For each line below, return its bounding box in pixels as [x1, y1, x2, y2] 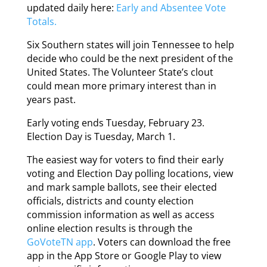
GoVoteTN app [26, 235, 93, 249]
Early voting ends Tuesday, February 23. [26, 116, 204, 130]
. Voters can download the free [92, 235, 231, 249]
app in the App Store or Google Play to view [26, 249, 221, 263]
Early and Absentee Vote [116, 1, 226, 15]
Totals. [26, 15, 57, 29]
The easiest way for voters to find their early [26, 153, 223, 167]
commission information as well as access [26, 208, 215, 222]
